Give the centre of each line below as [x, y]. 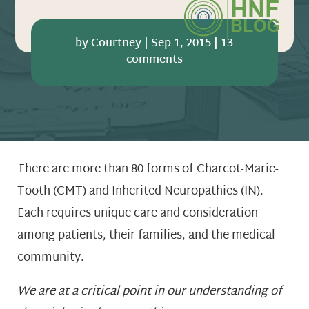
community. [51, 258]
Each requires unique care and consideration [138, 214]
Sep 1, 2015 [181, 43]
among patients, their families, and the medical [146, 236]
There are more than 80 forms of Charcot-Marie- [148, 170]
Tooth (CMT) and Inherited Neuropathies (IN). [140, 192]
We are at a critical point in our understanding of [150, 292]
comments [154, 60]
